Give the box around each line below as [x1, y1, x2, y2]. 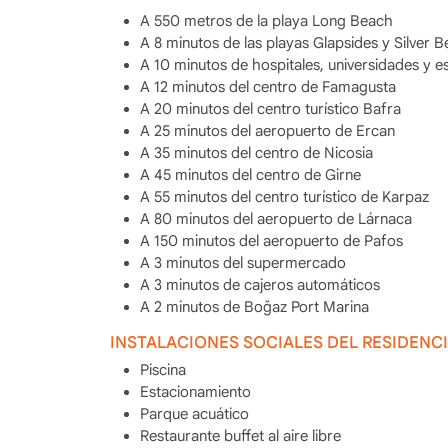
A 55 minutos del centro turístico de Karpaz [139, 187, 429, 206]
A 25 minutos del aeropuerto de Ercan [139, 121, 395, 140]
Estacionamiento [139, 383, 251, 401]
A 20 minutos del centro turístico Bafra [139, 99, 401, 118]
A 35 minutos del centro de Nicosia [139, 143, 373, 162]
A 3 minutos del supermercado [139, 253, 346, 272]
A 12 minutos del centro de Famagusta [139, 77, 396, 96]
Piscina [139, 361, 186, 379]
